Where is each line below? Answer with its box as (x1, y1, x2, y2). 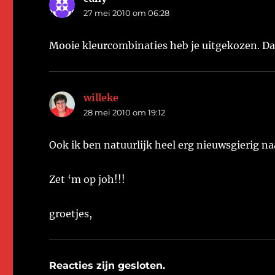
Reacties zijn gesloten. (49, 260, 166, 272)
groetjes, (49, 207, 93, 220)
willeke (83, 91, 119, 104)
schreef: (118, 91, 158, 104)
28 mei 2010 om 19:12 (83, 107, 166, 118)
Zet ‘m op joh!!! (49, 173, 126, 186)
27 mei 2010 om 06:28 (83, 8, 170, 18)
